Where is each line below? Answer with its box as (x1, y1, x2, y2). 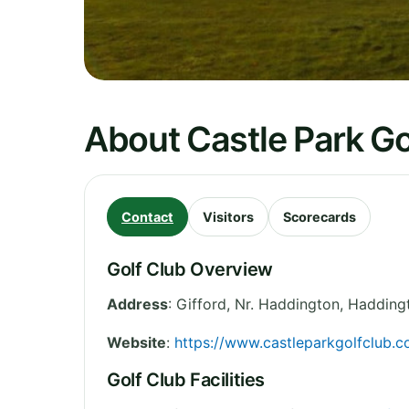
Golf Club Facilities (107, 368, 265, 391)
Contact (121, 208, 173, 225)
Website (107, 332, 166, 351)
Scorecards (283, 208, 356, 225)
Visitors (203, 208, 254, 225)
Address (107, 294, 168, 313)
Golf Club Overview (107, 257, 273, 280)
